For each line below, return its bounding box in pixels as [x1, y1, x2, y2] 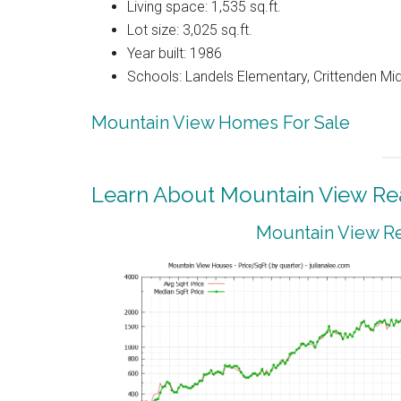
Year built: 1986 [127, 44, 222, 62]
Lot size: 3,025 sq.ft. [127, 21, 252, 38]
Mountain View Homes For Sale [91, 111, 350, 133]
